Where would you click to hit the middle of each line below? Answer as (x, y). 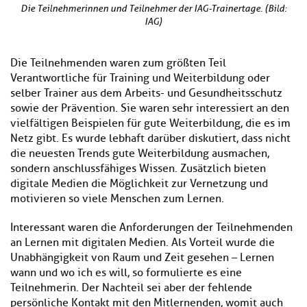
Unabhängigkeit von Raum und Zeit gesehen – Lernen (142, 258)
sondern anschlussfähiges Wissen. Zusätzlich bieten (138, 169)
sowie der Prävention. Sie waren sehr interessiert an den (150, 109)
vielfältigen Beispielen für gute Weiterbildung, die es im (150, 124)
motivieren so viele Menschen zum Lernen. (117, 199)
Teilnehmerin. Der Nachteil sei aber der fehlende (131, 288)
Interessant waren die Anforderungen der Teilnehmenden (151, 228)
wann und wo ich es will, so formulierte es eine (126, 273)
